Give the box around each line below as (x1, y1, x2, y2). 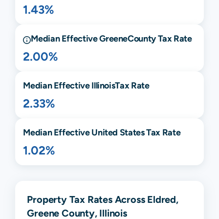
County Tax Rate (128, 33, 192, 44)
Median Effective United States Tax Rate (23, 127, 181, 137)
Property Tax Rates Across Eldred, (27, 193, 178, 205)
